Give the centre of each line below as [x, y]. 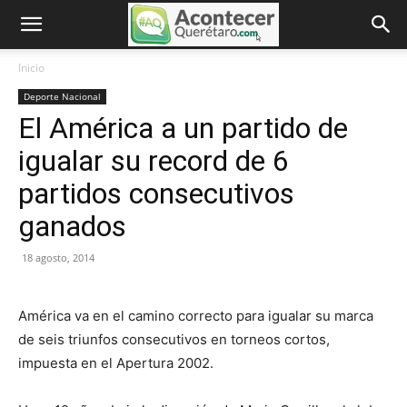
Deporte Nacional [62, 96]
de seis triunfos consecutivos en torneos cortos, [174, 339]
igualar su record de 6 [154, 161]
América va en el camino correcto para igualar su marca [196, 316]
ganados [72, 226]
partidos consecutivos [156, 194]
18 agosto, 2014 [58, 258]
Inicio [31, 68]
